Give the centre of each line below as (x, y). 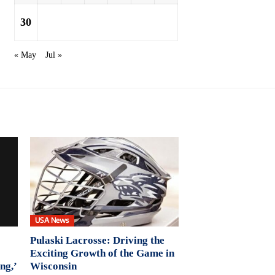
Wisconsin (53, 266)
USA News (52, 220)
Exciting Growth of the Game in (102, 253)
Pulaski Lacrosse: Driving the (97, 240)
